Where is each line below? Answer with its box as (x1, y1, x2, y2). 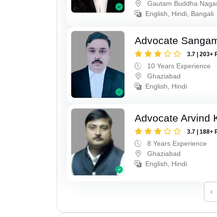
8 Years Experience (145, 139, 207, 147)
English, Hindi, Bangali (145, 10, 214, 18)
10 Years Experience (145, 62, 211, 70)
